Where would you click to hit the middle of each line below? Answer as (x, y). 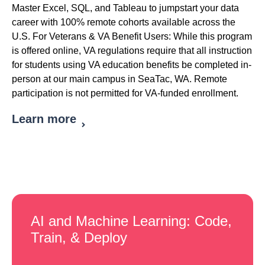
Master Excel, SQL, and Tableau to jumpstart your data (125, 8)
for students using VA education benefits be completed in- (132, 65)
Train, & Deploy (79, 238)
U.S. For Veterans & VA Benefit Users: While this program (132, 37)
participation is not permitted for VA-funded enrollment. (125, 93)
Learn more (44, 119)
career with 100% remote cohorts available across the (124, 22)
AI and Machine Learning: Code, (131, 221)
